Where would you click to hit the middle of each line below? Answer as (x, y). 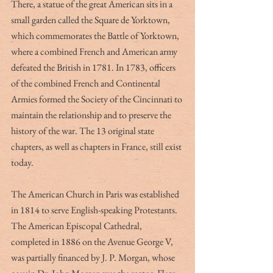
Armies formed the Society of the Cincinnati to (97, 99)
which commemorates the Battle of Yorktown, (96, 35)
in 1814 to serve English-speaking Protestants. (95, 210)
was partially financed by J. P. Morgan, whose (94, 257)
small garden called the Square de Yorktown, (91, 19)
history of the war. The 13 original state (83, 130)
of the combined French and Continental (87, 83)
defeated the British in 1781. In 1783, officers (94, 67)
